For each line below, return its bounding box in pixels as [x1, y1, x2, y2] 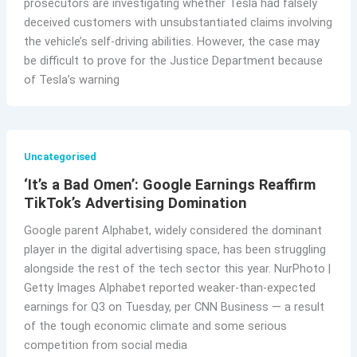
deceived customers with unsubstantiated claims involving [23, 14, 332, 29]
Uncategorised [23, 151, 96, 163]
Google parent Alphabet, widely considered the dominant [23, 223, 322, 238]
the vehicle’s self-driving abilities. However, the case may [23, 33, 320, 49]
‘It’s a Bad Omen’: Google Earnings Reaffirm [23, 176, 316, 194]
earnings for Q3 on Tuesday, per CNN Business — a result [23, 300, 324, 315]
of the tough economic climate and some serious [23, 319, 287, 334]
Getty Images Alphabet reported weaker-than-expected [23, 280, 316, 296]
